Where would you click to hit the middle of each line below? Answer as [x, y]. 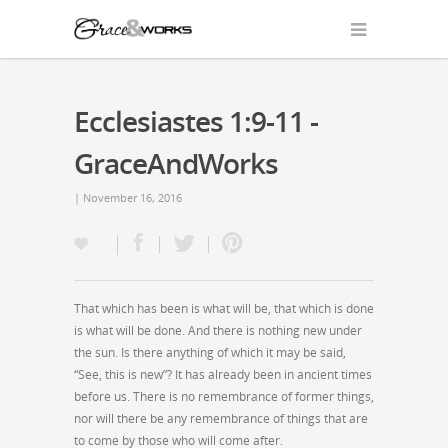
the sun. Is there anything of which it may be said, [210, 352]
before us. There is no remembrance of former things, [224, 396]
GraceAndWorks [176, 162]
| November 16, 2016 [128, 197]
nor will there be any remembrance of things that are [221, 418]
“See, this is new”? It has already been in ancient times [223, 374]
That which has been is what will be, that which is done [224, 308]
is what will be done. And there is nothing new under [218, 330]
